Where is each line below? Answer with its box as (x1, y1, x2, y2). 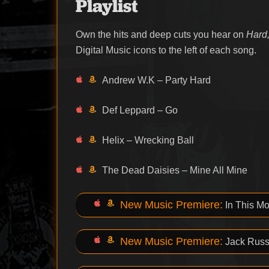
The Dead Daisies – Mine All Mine (102, 165, 248, 175)
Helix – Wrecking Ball (102, 134, 195, 145)
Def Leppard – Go (102, 104, 178, 115)
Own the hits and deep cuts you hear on (76, 29, 247, 40)
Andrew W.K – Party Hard (102, 74, 211, 85)
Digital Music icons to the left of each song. (76, 44, 257, 55)
